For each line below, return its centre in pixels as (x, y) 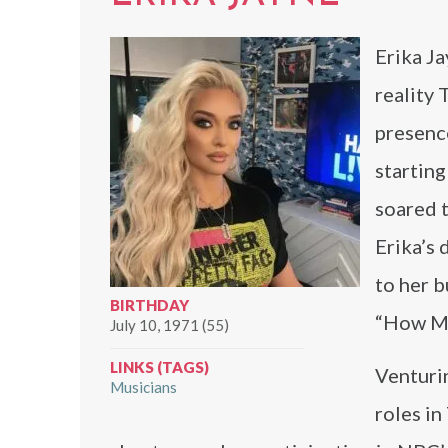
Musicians (143, 387)
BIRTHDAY (149, 305)
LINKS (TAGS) (159, 367)
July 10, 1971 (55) (169, 325)
